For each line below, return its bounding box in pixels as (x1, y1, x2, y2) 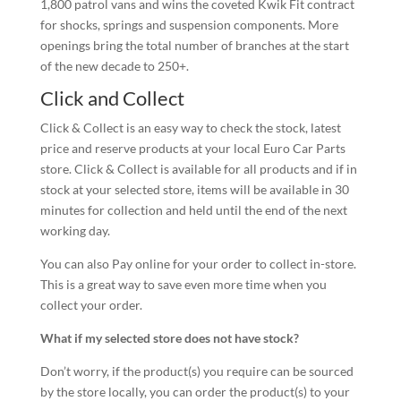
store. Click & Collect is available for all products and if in (39, 161, 357, 177)
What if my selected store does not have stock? (39, 330, 299, 346)
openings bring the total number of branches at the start (39, 38, 349, 54)
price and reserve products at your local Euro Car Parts (39, 141, 346, 157)
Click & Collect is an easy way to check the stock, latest (39, 120, 341, 136)
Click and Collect (39, 86, 184, 111)
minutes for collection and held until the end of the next (39, 202, 347, 218)
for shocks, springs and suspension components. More (39, 17, 338, 33)
